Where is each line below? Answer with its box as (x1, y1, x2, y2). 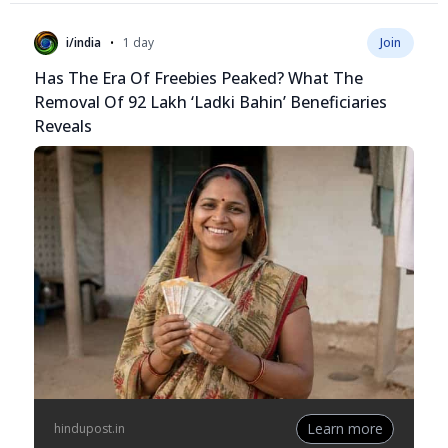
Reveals (34, 114, 92, 137)
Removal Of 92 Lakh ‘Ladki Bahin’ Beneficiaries (34, 90, 387, 113)
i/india (66, 33, 101, 51)
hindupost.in (54, 420, 125, 438)
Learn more (307, 419, 383, 439)
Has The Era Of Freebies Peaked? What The (34, 66, 363, 89)
